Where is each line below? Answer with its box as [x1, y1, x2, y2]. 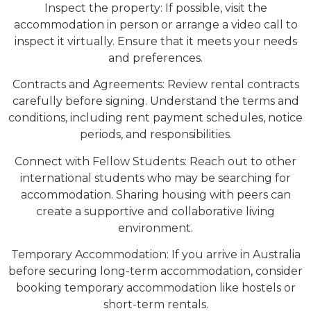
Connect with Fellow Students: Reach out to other [15, 154, 296, 168]
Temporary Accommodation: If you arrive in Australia [10, 248, 301, 261]
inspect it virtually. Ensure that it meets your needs [14, 34, 297, 48]
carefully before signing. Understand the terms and [12, 94, 299, 108]
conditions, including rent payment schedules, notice [8, 111, 303, 125]
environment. [118, 221, 193, 235]
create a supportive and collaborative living [36, 204, 275, 218]
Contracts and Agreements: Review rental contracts [12, 78, 299, 92]
